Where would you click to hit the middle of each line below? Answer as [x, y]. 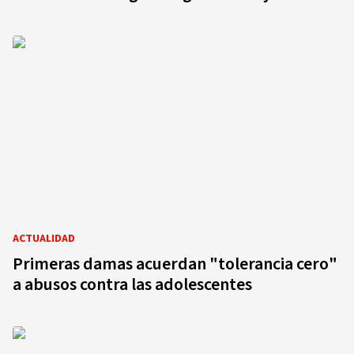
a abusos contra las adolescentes [132, 284]
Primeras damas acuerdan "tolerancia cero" [175, 264]
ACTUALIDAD [44, 239]
